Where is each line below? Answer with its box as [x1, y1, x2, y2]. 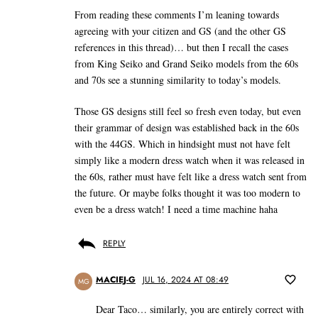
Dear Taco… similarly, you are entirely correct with [96, 302, 304, 317]
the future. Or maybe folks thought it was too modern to [75, 186, 300, 200]
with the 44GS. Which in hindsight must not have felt [75, 137, 290, 151]
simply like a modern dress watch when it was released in [75, 153, 305, 168]
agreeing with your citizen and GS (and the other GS [75, 24, 286, 38]
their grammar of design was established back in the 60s [75, 121, 299, 135]
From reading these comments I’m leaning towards [75, 8, 279, 22]
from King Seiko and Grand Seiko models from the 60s [75, 57, 298, 71]
